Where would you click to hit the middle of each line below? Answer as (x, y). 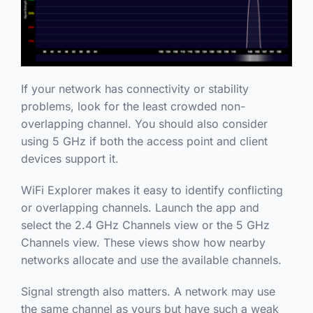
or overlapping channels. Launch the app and (140, 208)
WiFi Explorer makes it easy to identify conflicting (152, 190)
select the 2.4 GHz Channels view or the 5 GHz (145, 225)
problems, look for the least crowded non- (133, 107)
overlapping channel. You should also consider (144, 124)
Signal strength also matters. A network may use (148, 292)
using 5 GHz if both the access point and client (144, 141)
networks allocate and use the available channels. (151, 260)
